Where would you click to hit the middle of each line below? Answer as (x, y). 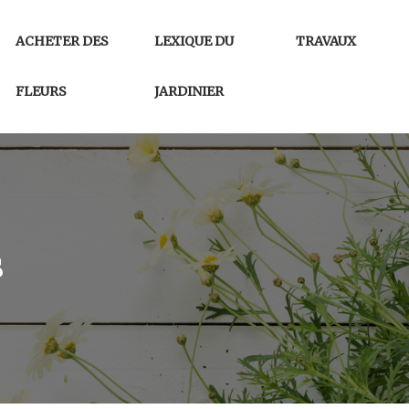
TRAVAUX (326, 41)
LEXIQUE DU (194, 41)
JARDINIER (189, 91)
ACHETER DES (62, 41)
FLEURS (41, 91)
